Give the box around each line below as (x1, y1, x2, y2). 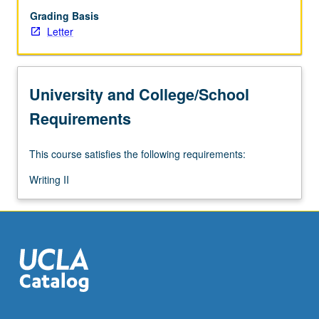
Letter (47, 24, 73, 39)
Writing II (29, 172, 69, 187)
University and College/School (29, 83, 249, 105)
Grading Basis (30, 9, 99, 23)
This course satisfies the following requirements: (29, 147, 246, 162)
